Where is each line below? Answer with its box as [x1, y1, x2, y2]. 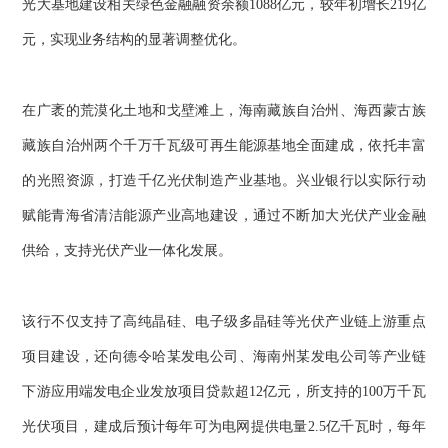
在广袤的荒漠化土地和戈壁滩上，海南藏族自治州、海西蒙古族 [22, 102, 426, 118]
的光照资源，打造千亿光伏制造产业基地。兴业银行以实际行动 [22, 172, 426, 188]
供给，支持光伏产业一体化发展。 [22, 242, 233, 258]
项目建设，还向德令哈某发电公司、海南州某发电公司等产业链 [22, 348, 426, 364]
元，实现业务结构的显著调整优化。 [22, 32, 247, 48]
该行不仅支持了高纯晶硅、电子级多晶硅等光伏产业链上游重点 [22, 313, 426, 329]
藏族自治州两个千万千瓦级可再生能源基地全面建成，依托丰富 [22, 137, 426, 153]
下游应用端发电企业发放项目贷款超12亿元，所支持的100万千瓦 [22, 383, 426, 399]
